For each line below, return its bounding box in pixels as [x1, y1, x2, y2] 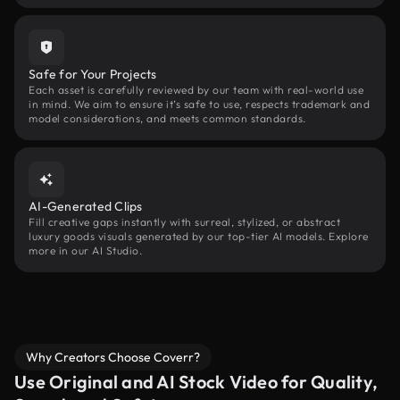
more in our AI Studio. [29, 244, 142, 257]
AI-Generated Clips [29, 198, 143, 214]
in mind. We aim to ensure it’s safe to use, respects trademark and [29, 97, 370, 111]
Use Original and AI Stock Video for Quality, [14, 371, 378, 393]
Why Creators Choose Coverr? [26, 349, 200, 365]
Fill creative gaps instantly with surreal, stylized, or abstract [29, 215, 340, 229]
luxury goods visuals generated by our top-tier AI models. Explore [29, 229, 369, 243]
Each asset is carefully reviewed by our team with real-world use [29, 83, 363, 96]
